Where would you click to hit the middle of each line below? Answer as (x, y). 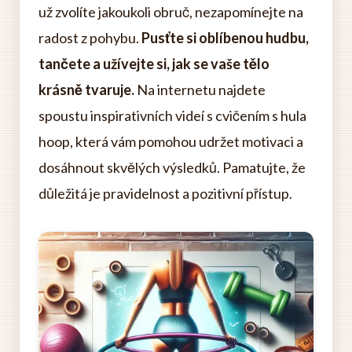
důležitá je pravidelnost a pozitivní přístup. (165, 193)
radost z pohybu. (90, 38)
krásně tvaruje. (86, 90)
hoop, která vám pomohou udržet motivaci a (171, 141)
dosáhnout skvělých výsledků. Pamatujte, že (172, 167)
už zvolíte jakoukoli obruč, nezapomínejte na (171, 12)
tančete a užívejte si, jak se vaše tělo (154, 64)
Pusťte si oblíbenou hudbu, (225, 38)
